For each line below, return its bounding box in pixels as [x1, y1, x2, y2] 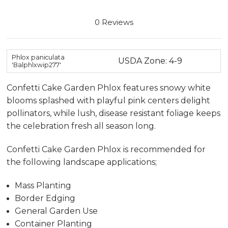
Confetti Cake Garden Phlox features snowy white [7, 83, 211, 93]
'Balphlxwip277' [11, 61, 61, 69]
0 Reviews [95, 17, 133, 27]
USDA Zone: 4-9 [118, 55, 182, 66]
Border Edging [15, 193, 76, 204]
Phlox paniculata [11, 53, 65, 61]
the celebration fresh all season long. [7, 121, 156, 131]
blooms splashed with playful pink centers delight [7, 96, 211, 106]
